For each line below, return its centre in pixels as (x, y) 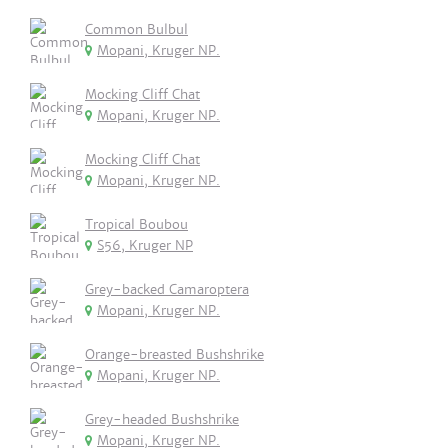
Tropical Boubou (136, 224)
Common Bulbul (136, 29)
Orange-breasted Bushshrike (174, 354)
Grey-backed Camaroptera (167, 289)
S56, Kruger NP (145, 245)
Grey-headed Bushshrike (162, 419)
